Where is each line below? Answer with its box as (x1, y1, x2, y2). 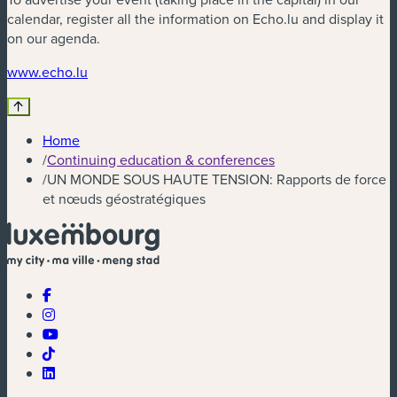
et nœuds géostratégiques (43, 189, 206, 209)
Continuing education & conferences (47, 150, 275, 170)
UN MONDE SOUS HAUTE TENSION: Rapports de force (47, 169, 386, 190)
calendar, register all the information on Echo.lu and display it (7, 9, 384, 29)
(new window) (87, 61, 173, 82)
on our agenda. (7, 28, 100, 49)
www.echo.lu (7, 62, 88, 82)
